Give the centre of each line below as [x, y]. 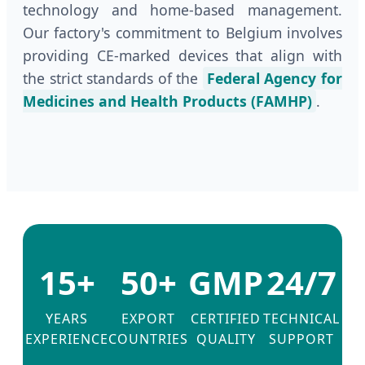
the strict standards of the [113, 78]
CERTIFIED [226, 319]
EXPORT [148, 319]
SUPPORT [301, 339]
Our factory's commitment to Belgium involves [182, 32]
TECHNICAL [301, 319]
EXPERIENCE [67, 339]
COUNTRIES [148, 339]
